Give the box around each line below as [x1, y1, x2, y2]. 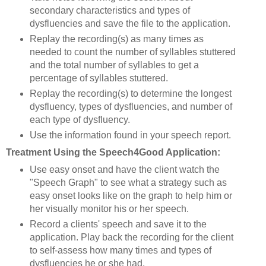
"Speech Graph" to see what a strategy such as [29, 178, 227, 188]
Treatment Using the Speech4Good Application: [6, 147, 220, 158]
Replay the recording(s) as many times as [29, 34, 204, 45]
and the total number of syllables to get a [29, 60, 199, 71]
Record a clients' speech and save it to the [29, 218, 207, 229]
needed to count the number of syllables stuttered [29, 47, 236, 58]
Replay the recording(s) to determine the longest [29, 88, 232, 99]
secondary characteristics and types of [29, 5, 190, 16]
